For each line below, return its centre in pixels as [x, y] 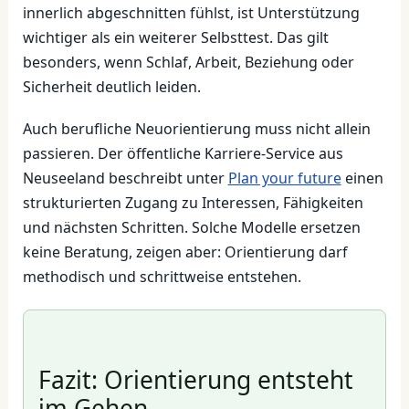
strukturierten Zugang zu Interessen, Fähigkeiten [193, 202]
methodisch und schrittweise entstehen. [162, 276]
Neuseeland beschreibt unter [125, 178]
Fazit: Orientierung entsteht [195, 379]
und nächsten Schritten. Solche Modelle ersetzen [191, 227]
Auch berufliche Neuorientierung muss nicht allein [196, 128]
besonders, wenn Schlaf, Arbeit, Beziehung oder [188, 63]
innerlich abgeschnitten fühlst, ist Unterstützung [191, 13]
